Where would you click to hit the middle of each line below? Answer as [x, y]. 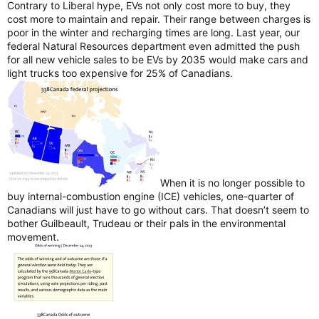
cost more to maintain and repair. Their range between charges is [159, 19]
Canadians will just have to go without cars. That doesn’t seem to [158, 209]
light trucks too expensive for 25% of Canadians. [120, 73]
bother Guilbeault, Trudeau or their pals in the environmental [146, 223]
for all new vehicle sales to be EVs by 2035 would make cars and [158, 59]
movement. [33, 236]
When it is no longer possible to [232, 182]
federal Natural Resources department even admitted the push [153, 46]
